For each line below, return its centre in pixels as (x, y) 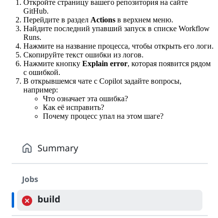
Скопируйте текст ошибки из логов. (83, 55)
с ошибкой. (42, 73)
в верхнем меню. (144, 20)
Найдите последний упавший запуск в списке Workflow (117, 29)
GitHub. (36, 11)
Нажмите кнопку (53, 64)
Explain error (105, 64)
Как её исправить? (73, 108)
